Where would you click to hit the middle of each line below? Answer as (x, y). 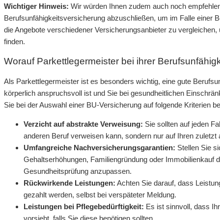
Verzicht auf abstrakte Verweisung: (83, 124)
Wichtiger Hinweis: (36, 6)
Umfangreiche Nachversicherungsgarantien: (99, 148)
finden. (14, 41)
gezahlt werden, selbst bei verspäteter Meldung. (100, 195)
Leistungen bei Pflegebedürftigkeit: (84, 207)
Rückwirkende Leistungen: (69, 183)
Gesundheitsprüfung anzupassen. (78, 171)
